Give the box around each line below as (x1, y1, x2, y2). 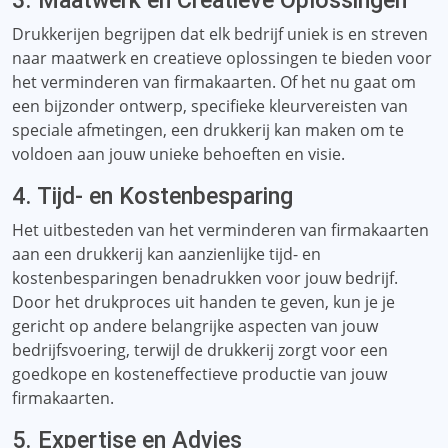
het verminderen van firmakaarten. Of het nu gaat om (12, 71, 416, 93)
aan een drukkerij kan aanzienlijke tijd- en (12, 243, 321, 265)
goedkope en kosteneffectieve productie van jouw (12, 363, 387, 385)
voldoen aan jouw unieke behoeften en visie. (12, 143, 345, 165)
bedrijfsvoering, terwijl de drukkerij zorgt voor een (12, 339, 388, 361)
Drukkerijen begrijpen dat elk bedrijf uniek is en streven (12, 23, 428, 45)
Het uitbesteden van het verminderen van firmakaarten (12, 219, 429, 241)
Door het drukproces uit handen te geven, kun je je (12, 291, 395, 313)
